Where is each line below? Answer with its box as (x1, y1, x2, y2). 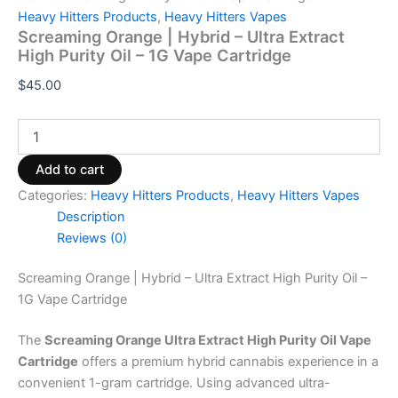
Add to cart (36, 161, 104, 178)
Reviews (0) (56, 229, 127, 246)
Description (56, 208, 125, 225)
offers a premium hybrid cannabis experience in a (78, 354, 378, 370)
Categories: (18, 187, 91, 203)
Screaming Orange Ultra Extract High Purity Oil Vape (44, 332, 371, 349)
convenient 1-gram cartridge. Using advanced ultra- (18, 375, 330, 392)
